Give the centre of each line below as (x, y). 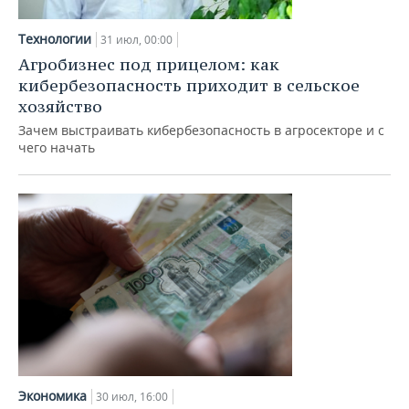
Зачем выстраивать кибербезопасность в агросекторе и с (201, 130)
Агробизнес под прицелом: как (149, 64)
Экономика (52, 396)
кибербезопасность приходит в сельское (189, 85)
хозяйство (60, 106)
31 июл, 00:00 (136, 40)
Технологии (55, 39)
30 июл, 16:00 (132, 397)
